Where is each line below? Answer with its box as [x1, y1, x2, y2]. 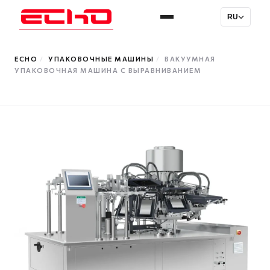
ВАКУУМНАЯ [165, 55, 216, 63]
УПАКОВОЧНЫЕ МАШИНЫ [48, 55, 154, 63]
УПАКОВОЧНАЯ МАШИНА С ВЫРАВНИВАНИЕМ [14, 66, 201, 74]
